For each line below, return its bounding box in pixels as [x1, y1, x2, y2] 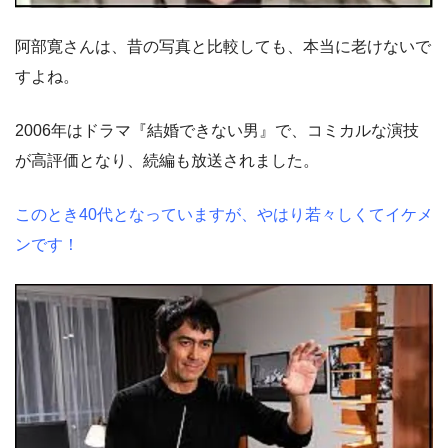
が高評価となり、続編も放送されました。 [15, 151, 319, 169]
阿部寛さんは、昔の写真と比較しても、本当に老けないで [15, 37, 431, 55]
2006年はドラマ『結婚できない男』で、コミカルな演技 [15, 121, 419, 139]
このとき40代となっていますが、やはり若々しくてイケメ [15, 205, 433, 223]
